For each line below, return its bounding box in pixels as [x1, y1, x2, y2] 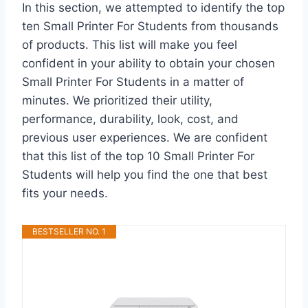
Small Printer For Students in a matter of [22, 74, 244, 89]
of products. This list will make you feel [22, 37, 237, 52]
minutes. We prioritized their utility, [22, 93, 212, 107]
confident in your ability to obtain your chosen [22, 56, 275, 70]
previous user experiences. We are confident [22, 130, 267, 144]
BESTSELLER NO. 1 [32, 225, 106, 236]
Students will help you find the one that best [22, 167, 267, 181]
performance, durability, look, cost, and [22, 111, 239, 126]
